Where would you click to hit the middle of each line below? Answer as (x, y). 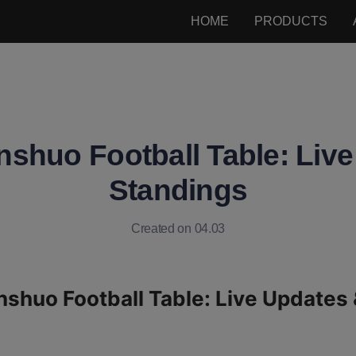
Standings (178, 190)
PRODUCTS (291, 21)
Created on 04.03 (178, 228)
